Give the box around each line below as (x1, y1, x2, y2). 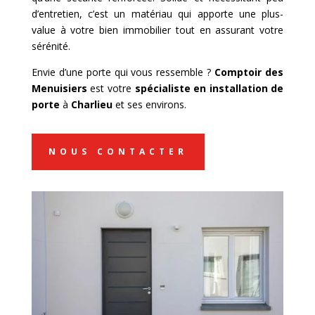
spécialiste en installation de (134, 82, 284, 96)
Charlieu (70, 98, 112, 112)
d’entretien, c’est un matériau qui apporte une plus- (31, 7, 284, 21)
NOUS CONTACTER (48, 146, 188, 158)
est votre (86, 82, 135, 96)
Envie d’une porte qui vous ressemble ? (31, 65, 215, 79)
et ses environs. (112, 98, 186, 112)
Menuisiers (31, 82, 87, 96)
